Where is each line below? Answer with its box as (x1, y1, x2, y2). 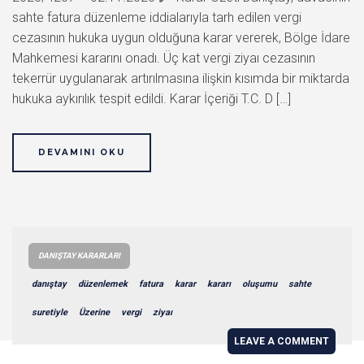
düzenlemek (78, 278, 128, 289)
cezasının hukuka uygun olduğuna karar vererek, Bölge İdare (12, 29, 350, 45)
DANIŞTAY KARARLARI (38, 250, 120, 260)
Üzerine (79, 306, 110, 318)
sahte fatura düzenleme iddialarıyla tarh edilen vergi (12, 9, 301, 25)
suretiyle (32, 306, 67, 318)
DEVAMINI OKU (38, 146, 125, 158)
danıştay (32, 278, 67, 289)
